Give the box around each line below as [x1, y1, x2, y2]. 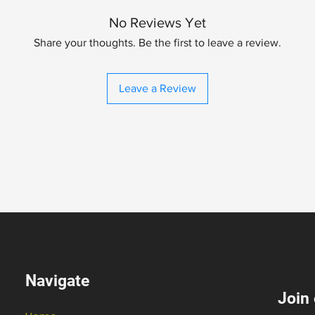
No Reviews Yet [109, 15, 206, 31]
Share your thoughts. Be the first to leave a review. [34, 37, 281, 49]
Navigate [25, 271, 90, 291]
